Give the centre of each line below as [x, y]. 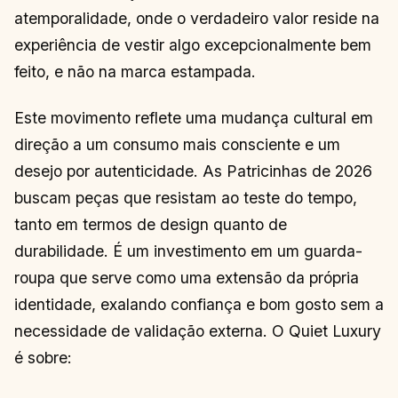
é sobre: [43, 358]
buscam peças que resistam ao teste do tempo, [186, 198]
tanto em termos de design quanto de [151, 225]
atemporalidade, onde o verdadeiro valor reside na [197, 18]
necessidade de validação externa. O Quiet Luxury [198, 331]
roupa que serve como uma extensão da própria [187, 278]
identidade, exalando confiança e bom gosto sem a [199, 305]
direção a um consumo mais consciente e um [177, 145]
